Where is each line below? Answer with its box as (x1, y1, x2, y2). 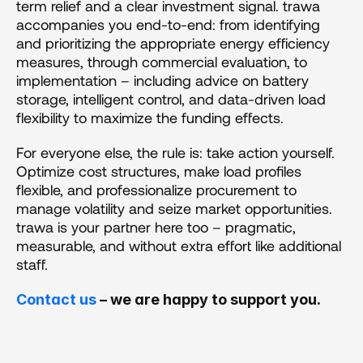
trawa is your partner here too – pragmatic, (16, 217, 296, 236)
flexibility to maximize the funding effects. (16, 108, 284, 126)
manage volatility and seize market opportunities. (16, 199, 332, 217)
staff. (16, 254, 48, 273)
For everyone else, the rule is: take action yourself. (16, 143, 335, 161)
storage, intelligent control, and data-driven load (16, 89, 326, 108)
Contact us (16, 290, 96, 308)
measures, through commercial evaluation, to (16, 52, 307, 70)
